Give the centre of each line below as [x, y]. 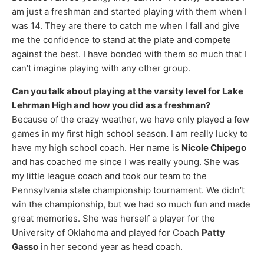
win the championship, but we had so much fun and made [131, 204]
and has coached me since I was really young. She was [126, 161]
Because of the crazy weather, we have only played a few [131, 119]
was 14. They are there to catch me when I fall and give [126, 26]
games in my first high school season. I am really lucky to [130, 133]
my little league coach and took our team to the [109, 176]
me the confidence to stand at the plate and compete [121, 40]
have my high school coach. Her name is [97, 147]
